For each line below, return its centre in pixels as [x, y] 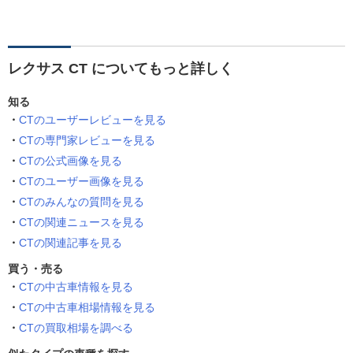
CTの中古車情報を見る [76, 287]
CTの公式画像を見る [71, 161]
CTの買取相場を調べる [76, 328]
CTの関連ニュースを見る [82, 223]
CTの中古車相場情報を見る [87, 308]
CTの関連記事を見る [71, 243]
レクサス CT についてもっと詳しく [121, 69]
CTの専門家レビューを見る [87, 141]
